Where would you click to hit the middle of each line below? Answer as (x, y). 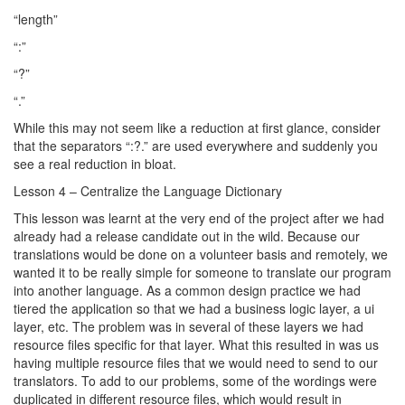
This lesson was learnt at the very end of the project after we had (199, 218)
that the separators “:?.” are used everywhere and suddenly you (196, 146)
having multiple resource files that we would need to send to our (196, 363)
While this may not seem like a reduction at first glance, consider (197, 127)
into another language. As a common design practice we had (187, 290)
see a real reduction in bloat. (95, 164)
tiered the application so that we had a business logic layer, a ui (194, 308)
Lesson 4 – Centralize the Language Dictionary (148, 191)
